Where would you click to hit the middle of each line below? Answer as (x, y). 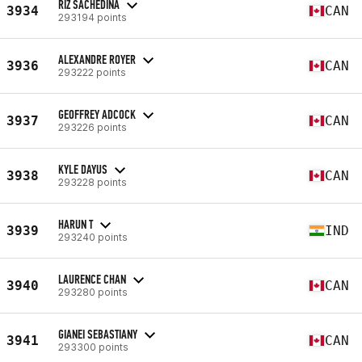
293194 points (93, 17)
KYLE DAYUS (83, 169)
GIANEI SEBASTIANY (98, 334)
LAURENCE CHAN (92, 279)
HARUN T (76, 224)
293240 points (93, 237)
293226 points (93, 127)
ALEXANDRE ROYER (97, 59)
